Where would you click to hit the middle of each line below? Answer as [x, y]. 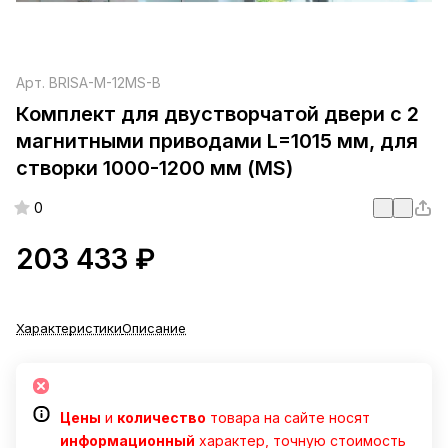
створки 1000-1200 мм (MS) [154, 168]
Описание [154, 328]
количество [161, 418]
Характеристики [69, 328]
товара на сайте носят [288, 418]
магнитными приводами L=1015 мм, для [217, 141]
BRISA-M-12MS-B [105, 83]
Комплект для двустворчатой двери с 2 [217, 114]
